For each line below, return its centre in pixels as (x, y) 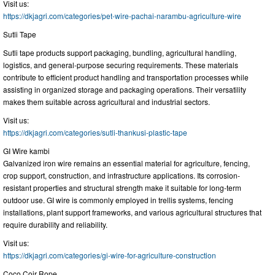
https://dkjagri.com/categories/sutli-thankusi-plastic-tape (95, 133)
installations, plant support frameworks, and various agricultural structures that (132, 212)
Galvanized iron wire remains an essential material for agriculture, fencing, (126, 163)
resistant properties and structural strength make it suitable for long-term (122, 188)
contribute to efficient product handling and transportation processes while (126, 77)
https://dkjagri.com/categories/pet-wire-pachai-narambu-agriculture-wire (122, 16)
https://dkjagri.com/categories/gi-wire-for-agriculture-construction (110, 255)
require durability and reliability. (55, 225)
